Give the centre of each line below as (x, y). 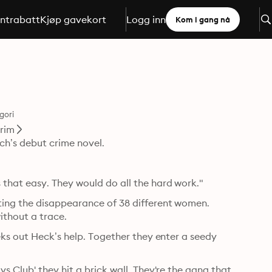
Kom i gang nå (202, 19)
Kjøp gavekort (73, 19)
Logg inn (146, 19)
